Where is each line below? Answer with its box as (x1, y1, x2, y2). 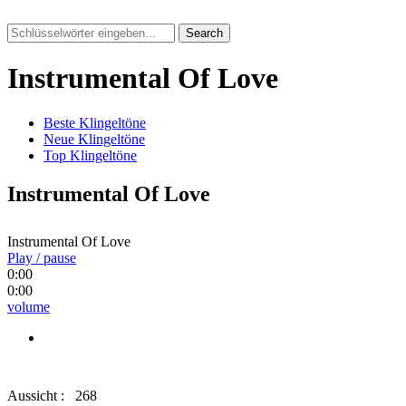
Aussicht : (7, 387, 68, 403)
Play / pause (7, 249, 76, 266)
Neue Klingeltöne (43, 130, 145, 147)
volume (7, 298, 50, 314)
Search (186, 26, 223, 40)
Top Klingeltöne (43, 147, 137, 163)
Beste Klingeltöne (43, 114, 146, 130)
